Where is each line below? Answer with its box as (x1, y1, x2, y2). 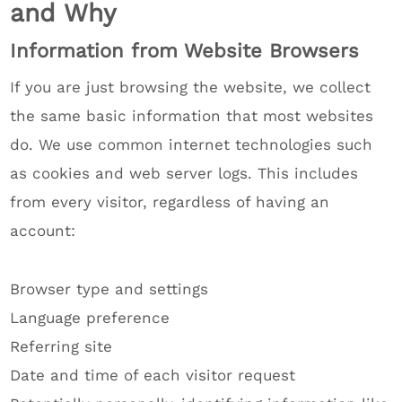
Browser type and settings (10, 280, 209, 298)
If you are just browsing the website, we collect (10, 78, 371, 96)
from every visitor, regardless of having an (10, 193, 330, 211)
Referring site (10, 337, 113, 355)
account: (10, 222, 76, 240)
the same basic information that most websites (10, 107, 374, 125)
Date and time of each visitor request (10, 366, 296, 384)
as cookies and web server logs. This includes (10, 164, 359, 182)
